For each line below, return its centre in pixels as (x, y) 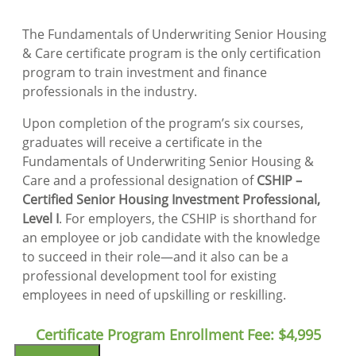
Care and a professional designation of (139, 180)
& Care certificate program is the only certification (172, 53)
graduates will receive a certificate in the (142, 142)
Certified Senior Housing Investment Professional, (171, 199)
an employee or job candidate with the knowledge (171, 237)
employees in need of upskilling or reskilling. (154, 294)
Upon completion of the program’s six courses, (163, 123)
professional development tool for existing (149, 275)
